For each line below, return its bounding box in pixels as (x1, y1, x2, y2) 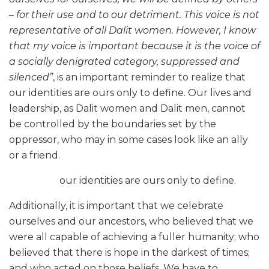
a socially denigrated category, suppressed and (9, 55, 240, 67)
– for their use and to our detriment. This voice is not (9, 8, 259, 20)
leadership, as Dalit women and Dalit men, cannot (9, 102, 246, 114)
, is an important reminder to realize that (53, 71, 246, 83)
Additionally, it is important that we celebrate (9, 199, 223, 211)
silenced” (9, 71, 53, 83)
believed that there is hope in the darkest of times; (9, 246, 250, 258)
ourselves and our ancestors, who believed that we (9, 215, 253, 227)
